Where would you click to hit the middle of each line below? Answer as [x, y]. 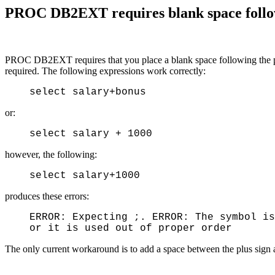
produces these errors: [47, 196]
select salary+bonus [88, 92]
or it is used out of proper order [131, 228]
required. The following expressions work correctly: [105, 71]
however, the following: [51, 154]
